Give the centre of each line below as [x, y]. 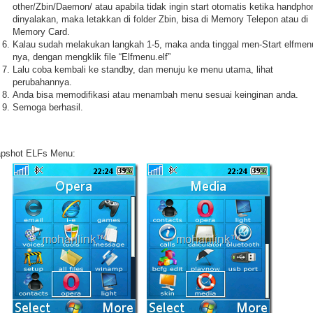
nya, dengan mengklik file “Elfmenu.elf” [92, 57]
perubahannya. [42, 82]
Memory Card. [41, 32]
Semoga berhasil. [48, 107]
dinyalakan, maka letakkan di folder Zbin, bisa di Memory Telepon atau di [160, 19]
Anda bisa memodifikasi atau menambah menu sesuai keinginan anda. [155, 95]
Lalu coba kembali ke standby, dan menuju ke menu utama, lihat [143, 70]
